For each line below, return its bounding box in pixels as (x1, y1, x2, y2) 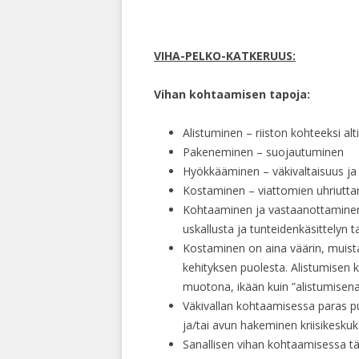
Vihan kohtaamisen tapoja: (154, 87, 310, 103)
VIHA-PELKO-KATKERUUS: (154, 48, 296, 64)
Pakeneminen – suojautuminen (183, 144, 344, 160)
